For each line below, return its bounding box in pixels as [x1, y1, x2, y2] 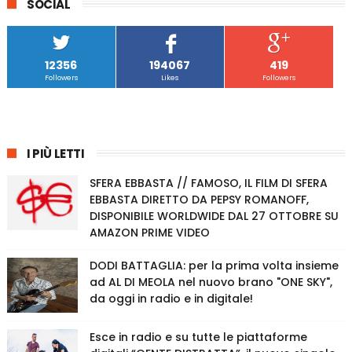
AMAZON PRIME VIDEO [89, 225, 210, 241]
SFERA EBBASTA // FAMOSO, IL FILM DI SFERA [89, 175, 328, 192]
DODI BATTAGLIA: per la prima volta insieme [89, 258, 339, 274]
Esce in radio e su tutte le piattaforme [89, 329, 307, 346]
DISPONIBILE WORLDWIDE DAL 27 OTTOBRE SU [89, 208, 339, 225]
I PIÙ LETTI [26, 145, 85, 163]
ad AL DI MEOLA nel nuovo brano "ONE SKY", [89, 274, 332, 291]
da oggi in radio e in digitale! [89, 291, 253, 307]
